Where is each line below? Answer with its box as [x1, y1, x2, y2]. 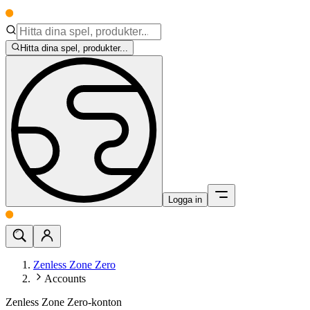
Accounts [44, 273, 86, 285]
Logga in [168, 194, 202, 206]
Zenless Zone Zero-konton [6, 296, 122, 309]
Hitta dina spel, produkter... [20, 43, 129, 54]
